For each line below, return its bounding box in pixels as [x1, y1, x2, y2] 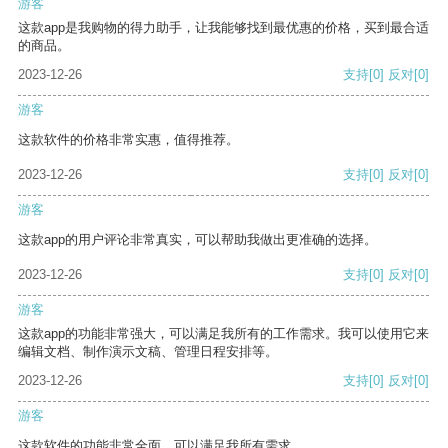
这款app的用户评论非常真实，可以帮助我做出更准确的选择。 [18, 232, 377, 248]
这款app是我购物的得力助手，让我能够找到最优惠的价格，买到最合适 [18, 20, 429, 36]
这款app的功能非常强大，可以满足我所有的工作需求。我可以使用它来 [18, 326, 429, 342]
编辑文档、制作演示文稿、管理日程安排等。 [18, 344, 278, 360]
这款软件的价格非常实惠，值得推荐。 [18, 132, 239, 148]
